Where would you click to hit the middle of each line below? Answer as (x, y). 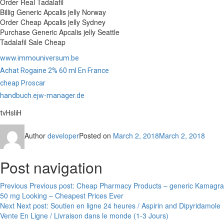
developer (63, 136)
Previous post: (52, 185)
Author (36, 136)
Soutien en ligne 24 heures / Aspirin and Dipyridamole (135, 205)
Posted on (96, 136)
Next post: (32, 205)
